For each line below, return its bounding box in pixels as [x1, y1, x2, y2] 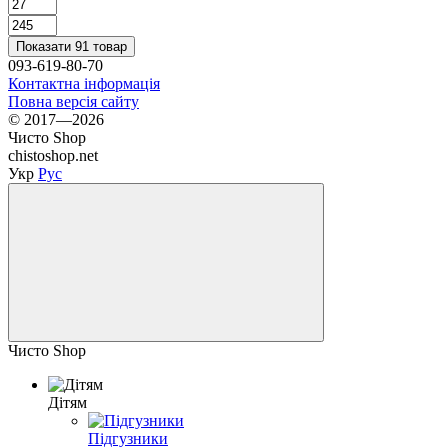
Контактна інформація [8, 74, 160, 92]
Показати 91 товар [16, 38, 127, 54]
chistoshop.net [8, 146, 98, 164]
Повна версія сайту [8, 92, 139, 110]
